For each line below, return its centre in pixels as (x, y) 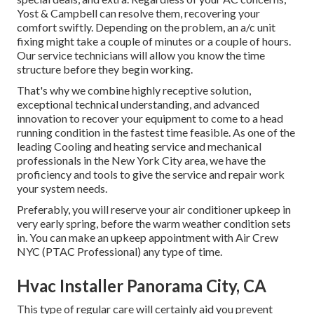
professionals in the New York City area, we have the (141, 160)
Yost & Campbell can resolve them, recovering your (138, 13)
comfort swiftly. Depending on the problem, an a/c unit (146, 27)
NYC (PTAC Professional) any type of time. (120, 251)
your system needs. (62, 188)
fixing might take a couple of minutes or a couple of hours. (154, 41)
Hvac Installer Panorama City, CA (142, 285)
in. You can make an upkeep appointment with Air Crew (148, 237)
